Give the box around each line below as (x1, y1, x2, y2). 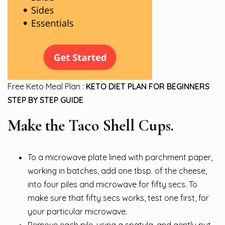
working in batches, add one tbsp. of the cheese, (28, 166, 207, 176)
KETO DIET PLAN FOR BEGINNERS (86, 81, 209, 92)
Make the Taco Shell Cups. (8, 116, 174, 136)
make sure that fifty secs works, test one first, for (28, 193, 209, 203)
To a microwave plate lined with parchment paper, (28, 152, 212, 163)
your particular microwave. (28, 206, 127, 217)
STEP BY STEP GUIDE (8, 95, 83, 105)
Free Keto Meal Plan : (8, 81, 84, 92)
